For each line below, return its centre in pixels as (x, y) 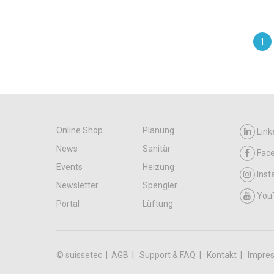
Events (69, 167)
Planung (159, 131)
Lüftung (158, 204)
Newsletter (77, 186)
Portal (68, 204)
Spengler (160, 186)
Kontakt (223, 255)
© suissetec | (84, 255)
